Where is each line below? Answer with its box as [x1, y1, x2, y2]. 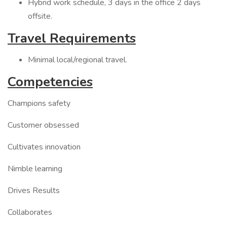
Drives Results [8, 185, 60, 196]
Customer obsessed [8, 120, 79, 131]
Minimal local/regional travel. [28, 54, 127, 65]
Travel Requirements [8, 29, 136, 47]
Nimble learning [8, 163, 62, 174]
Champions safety [8, 98, 70, 109]
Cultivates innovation [8, 141, 81, 153]
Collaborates [8, 207, 52, 218]
